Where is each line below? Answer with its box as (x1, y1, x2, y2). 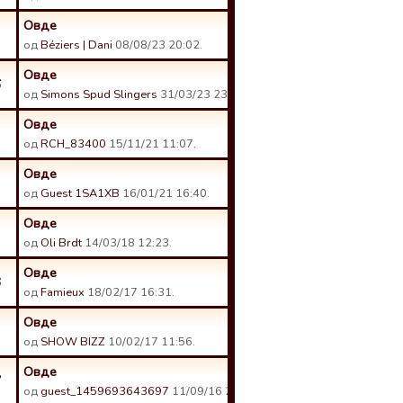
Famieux (40, 284, 85, 300)
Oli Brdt (40, 235, 82, 251)
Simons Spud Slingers (40, 86, 157, 103)
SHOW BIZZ (40, 334, 105, 350)
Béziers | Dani (40, 37, 112, 53)
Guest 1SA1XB (40, 185, 120, 201)
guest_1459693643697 (40, 383, 169, 399)
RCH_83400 (40, 136, 106, 152)
